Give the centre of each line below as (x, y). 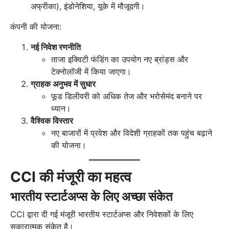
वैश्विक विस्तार (52, 120)
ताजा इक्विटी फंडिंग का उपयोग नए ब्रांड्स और (120, 59)
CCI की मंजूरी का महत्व (71, 177)
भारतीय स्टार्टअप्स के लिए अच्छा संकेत (91, 196)
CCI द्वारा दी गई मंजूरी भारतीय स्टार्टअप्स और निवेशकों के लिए (102, 214)
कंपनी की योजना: (36, 26)
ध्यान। (61, 108)
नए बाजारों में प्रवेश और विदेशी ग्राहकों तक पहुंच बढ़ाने (132, 133)
